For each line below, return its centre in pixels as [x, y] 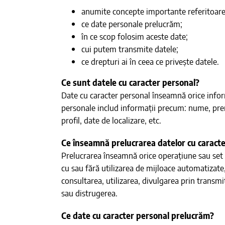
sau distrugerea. [89, 193]
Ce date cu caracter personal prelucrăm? [137, 215]
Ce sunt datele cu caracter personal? [130, 82]
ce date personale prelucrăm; [132, 24]
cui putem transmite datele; [130, 49]
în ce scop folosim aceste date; [134, 36]
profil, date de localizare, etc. [111, 120]
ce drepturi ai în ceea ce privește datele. [150, 61]
